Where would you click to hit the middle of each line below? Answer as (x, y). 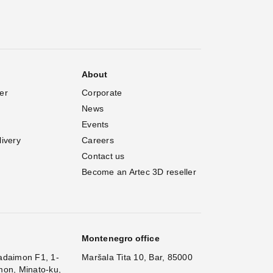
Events (95, 124)
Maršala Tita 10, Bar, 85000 (137, 257)
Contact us (103, 156)
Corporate (102, 92)
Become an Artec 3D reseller (139, 172)
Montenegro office (121, 238)
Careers (98, 140)
